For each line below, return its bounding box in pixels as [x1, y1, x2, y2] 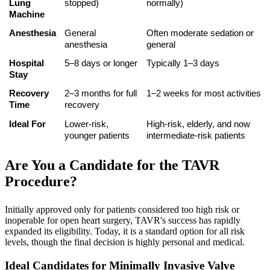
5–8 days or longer [64, 58, 137, 69]
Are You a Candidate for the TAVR [5, 157, 219, 174]
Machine [8, 10, 45, 20]
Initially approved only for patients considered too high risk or [5, 204, 239, 215]
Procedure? [5, 174, 77, 190]
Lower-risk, [64, 119, 108, 130]
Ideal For [8, 119, 46, 130]
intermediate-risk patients [146, 131, 245, 141]
